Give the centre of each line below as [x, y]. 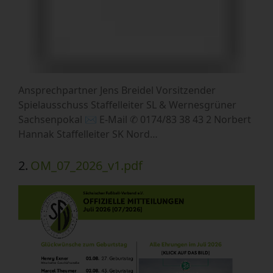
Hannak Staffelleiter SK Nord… [88, 134]
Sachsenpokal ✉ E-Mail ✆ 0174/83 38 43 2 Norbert [135, 119]
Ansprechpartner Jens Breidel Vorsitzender [117, 90]
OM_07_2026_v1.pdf [87, 165]
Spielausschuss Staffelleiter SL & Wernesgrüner [127, 105]
